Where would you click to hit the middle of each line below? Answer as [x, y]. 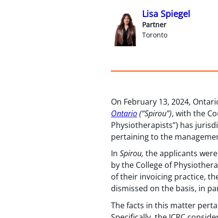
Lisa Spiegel [166, 13]
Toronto [155, 35]
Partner [154, 24]
